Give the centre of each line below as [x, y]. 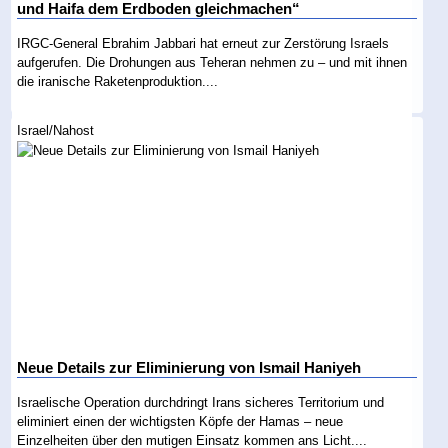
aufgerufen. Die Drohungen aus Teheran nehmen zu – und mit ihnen [212, 63]
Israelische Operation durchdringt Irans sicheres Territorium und [201, 403]
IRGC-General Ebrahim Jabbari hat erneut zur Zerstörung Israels [203, 44]
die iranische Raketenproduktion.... [118, 82]
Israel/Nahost [56, 131]
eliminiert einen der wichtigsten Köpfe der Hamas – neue [180, 422]
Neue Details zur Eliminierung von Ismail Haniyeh [189, 368]
